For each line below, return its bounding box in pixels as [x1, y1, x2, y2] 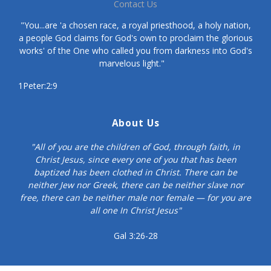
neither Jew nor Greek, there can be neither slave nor [27, 179, 244, 191]
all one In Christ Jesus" [90, 204, 181, 216]
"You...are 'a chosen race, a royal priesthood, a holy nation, [20, 19, 251, 31]
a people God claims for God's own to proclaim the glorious [18, 32, 253, 44]
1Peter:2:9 [18, 80, 57, 91]
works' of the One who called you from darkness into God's [19, 45, 252, 56]
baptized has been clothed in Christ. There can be [34, 166, 237, 178]
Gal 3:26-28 [113, 230, 158, 241]
